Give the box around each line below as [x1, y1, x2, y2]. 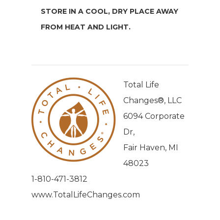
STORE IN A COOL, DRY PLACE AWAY [41, 7, 179, 16]
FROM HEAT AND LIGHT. [41, 23, 131, 32]
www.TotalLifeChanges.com [31, 190, 140, 200]
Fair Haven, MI [123, 143, 178, 153]
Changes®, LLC [123, 96, 182, 106]
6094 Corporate [123, 111, 185, 121]
